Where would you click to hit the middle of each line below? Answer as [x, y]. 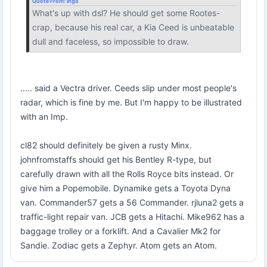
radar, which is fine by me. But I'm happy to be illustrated [131, 102]
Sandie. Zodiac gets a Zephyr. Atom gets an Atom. [119, 245]
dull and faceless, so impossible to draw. [111, 41]
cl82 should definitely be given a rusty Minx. [106, 145]
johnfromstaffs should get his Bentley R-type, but [116, 159]
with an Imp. [44, 116]
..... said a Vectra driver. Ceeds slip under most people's [128, 88]
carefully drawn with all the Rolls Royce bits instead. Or [127, 173]
